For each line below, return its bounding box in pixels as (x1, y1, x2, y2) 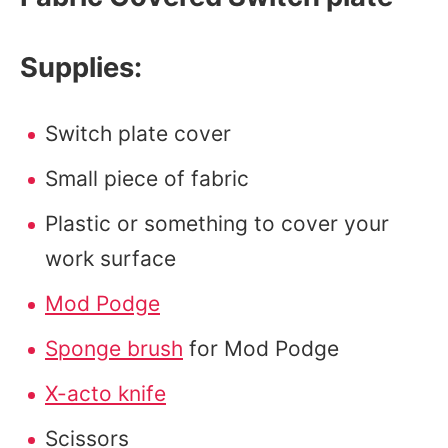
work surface (45, 246, 176, 271)
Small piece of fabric (45, 166, 249, 191)
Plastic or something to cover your (45, 211, 389, 236)
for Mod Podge (183, 336, 339, 361)
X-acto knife (45, 381, 166, 406)
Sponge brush (45, 336, 183, 361)
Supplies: (20, 51, 142, 84)
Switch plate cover (45, 121, 231, 146)
